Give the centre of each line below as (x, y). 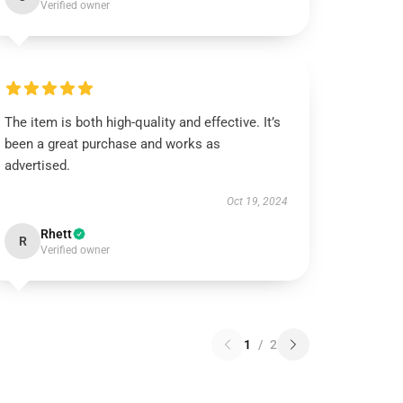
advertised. (40, 166)
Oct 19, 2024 (257, 201)
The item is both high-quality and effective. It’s (143, 122)
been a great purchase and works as (113, 144)
